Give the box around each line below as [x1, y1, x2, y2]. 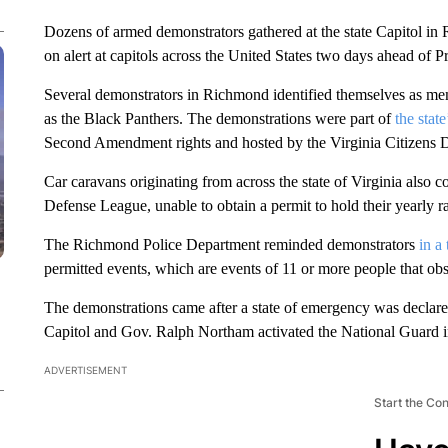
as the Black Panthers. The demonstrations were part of [43, 110, 395, 127]
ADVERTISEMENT [43, 364, 127, 376]
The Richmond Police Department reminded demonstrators [43, 236, 419, 253]
